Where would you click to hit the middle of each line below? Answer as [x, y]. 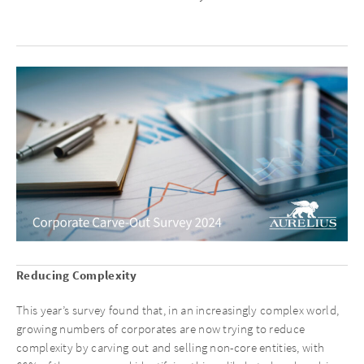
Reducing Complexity [77, 275]
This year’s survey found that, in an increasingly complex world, [178, 310]
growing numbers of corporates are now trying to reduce [161, 329]
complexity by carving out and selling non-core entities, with [171, 347]
